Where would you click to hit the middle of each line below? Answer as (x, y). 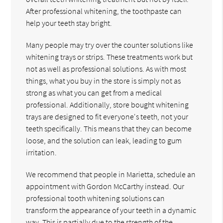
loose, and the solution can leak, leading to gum (104, 140)
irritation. (42, 152)
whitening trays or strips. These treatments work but (110, 56)
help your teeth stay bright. (69, 23)
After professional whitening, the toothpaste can (104, 11)
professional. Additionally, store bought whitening (108, 104)
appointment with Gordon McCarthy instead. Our (105, 186)
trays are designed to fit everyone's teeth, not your (107, 116)
